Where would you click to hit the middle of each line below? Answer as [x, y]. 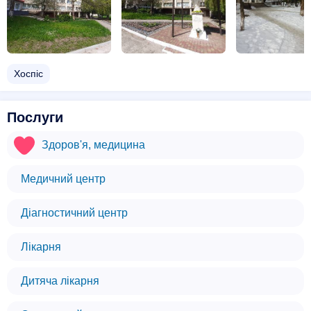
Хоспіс [28, 74]
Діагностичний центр [74, 213]
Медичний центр [63, 179]
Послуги [35, 117]
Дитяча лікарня [60, 281]
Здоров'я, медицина [93, 145]
